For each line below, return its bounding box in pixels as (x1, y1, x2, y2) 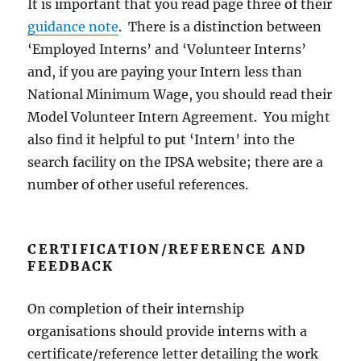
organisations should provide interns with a (27, 323, 308, 340)
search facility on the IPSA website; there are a (27, 154, 324, 171)
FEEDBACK (27, 258, 114, 275)
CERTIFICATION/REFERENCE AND (27, 241, 307, 258)
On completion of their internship (27, 301, 245, 317)
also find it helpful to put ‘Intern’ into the (27, 131, 296, 148)
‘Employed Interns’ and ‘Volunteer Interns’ (27, 41, 307, 58)
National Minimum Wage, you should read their (27, 86, 333, 103)
